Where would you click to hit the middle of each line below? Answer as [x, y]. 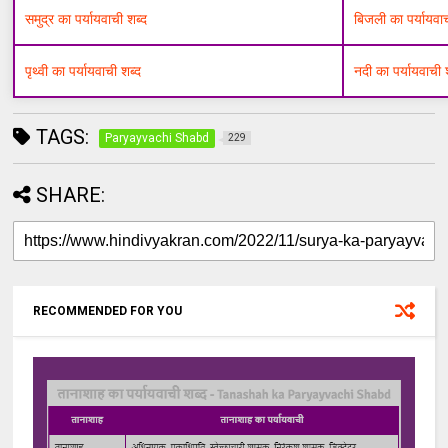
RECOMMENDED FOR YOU [108, 311]
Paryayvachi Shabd [157, 138]
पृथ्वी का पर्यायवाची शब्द [83, 71]
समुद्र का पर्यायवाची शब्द [86, 19]
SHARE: [71, 195]
